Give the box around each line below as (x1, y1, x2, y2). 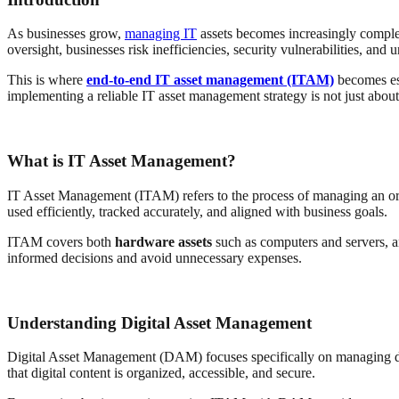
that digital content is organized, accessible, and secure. (7, 365, 315, 381)
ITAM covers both (7, 233, 115, 249)
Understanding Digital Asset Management (7, 313, 312, 332)
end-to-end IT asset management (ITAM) (86, 72, 334, 88)
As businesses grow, (7, 26, 125, 42)
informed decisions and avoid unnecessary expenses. (7, 249, 302, 265)
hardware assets (115, 233, 212, 249)
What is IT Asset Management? (7, 151, 236, 171)
